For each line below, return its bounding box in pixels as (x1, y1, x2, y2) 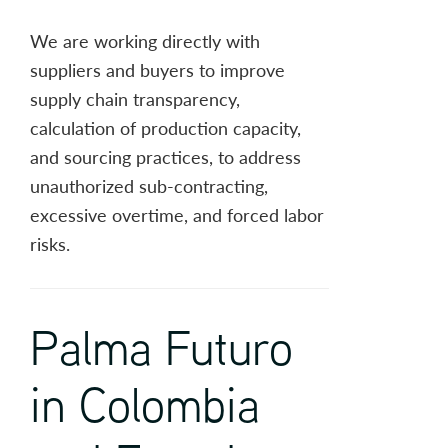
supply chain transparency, (30, 86, 240, 112)
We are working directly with (30, 28, 260, 54)
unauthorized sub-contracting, (30, 173, 268, 199)
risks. (30, 231, 70, 257)
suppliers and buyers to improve (30, 57, 285, 83)
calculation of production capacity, (30, 115, 301, 141)
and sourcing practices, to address (30, 144, 301, 170)
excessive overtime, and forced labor (30, 202, 324, 228)
